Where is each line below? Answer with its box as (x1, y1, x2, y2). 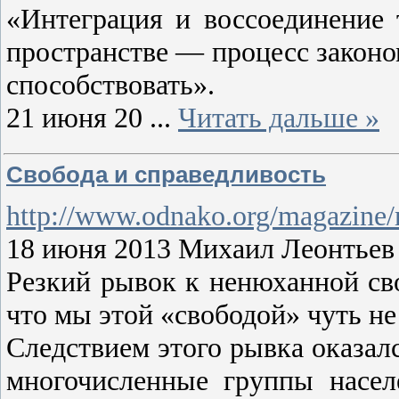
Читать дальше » (178, 102, 379, 134)
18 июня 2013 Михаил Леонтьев (6, 232, 395, 265)
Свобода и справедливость (6, 162, 326, 188)
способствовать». (6, 69, 215, 102)
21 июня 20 (6, 102, 150, 134)
